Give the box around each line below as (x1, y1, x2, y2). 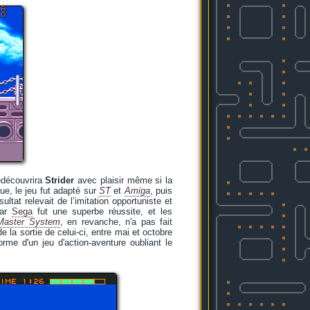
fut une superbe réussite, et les (33, 206, 173, 217)
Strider (45, 175, 75, 185)
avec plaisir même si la (74, 175, 172, 185)
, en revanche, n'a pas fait (60, 217, 173, 227)
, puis (149, 185, 173, 196)
